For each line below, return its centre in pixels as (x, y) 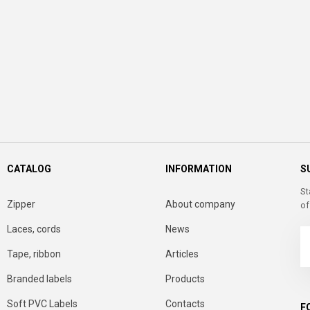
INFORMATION (199, 169)
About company (200, 204)
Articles (182, 254)
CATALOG (29, 169)
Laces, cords (34, 229)
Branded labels (39, 279)
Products (185, 279)
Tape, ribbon (34, 254)
